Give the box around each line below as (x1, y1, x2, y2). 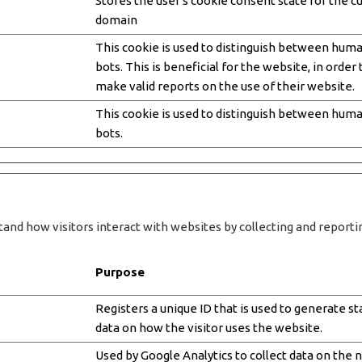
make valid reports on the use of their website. (95, 79, 355, 94)
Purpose (95, 264, 145, 279)
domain (95, 13, 137, 27)
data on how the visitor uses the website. (95, 320, 322, 335)
